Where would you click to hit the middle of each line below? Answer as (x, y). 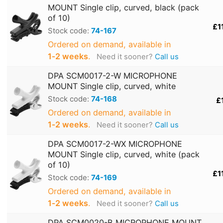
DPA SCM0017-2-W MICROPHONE (112, 76)
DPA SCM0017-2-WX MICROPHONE (115, 144)
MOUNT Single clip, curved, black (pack (123, 8)
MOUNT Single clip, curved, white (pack (124, 155)
